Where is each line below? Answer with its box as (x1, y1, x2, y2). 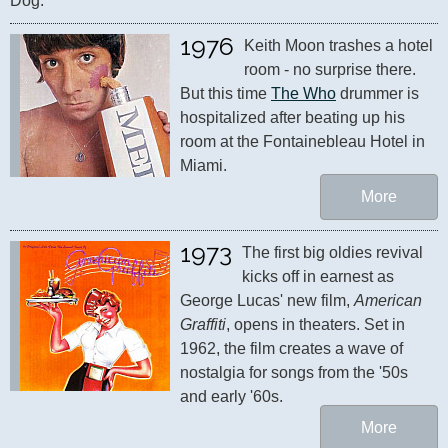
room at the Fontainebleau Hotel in (180, 133, 425, 150)
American (354, 292, 422, 309)
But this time (180, 85, 271, 102)
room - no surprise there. (244, 61, 416, 78)
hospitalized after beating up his (180, 109, 405, 126)
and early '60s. (180, 388, 283, 405)
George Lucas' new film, (180, 292, 354, 309)
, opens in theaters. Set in (226, 316, 405, 333)
